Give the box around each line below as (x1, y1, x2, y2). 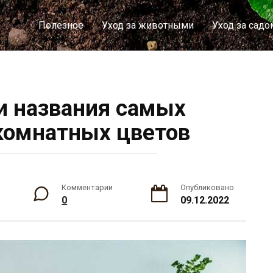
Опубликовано (180, 183, 234, 192)
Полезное (38, 19, 83, 31)
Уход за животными (102, 19, 194, 31)
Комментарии (62, 183, 113, 192)
